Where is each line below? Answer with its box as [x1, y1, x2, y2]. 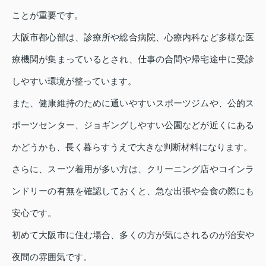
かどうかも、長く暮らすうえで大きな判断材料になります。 [12, 142, 252, 153]
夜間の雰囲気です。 [12, 252, 92, 262]
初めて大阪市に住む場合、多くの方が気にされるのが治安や [12, 230, 254, 240]
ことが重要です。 [12, 10, 83, 21]
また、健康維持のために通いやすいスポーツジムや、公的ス [12, 98, 254, 109]
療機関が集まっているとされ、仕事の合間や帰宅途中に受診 [12, 54, 254, 65]
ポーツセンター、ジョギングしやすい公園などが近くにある [12, 120, 254, 131]
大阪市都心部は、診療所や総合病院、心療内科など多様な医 [12, 32, 254, 43]
